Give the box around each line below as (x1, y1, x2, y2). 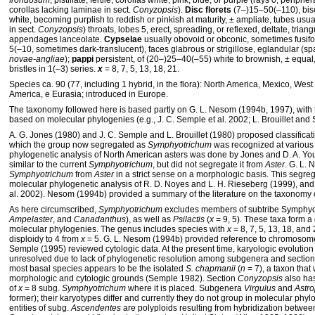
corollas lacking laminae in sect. (9, 5, 133, 15)
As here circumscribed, (9, 205, 98, 214)
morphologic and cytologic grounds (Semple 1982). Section (9, 274, 238, 283)
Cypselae (104, 34, 142, 44)
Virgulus (244, 283, 276, 293)
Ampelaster (9, 214, 53, 224)
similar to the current (9, 160, 89, 169)
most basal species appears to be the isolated (9, 264, 186, 274)
